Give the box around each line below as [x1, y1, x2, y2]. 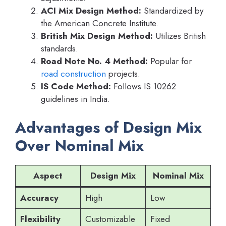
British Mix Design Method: [41, 30, 153, 42]
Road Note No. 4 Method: [41, 55, 148, 68]
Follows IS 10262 [111, 80, 176, 93]
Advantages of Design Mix [15, 116, 202, 138]
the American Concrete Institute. [41, 17, 158, 30]
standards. [41, 42, 78, 55]
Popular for [148, 55, 192, 68]
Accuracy [20, 191, 59, 204]
